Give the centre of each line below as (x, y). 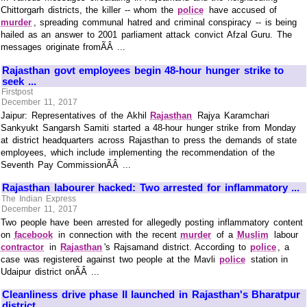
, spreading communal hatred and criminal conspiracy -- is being (165, 23)
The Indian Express (39, 198)
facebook (33, 234)
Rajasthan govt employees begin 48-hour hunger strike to (143, 70)
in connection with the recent (118, 234)
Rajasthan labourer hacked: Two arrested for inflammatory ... (151, 188)
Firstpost (17, 92)
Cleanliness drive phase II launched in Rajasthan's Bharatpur (151, 295)
